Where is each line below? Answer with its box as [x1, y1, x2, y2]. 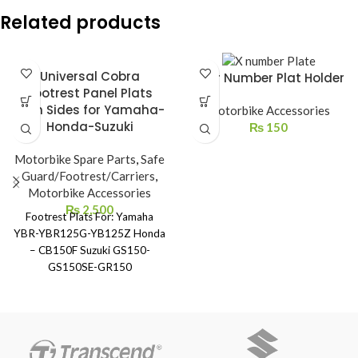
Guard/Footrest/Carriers [22, 169, 155, 183]
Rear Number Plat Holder [193, 69, 344, 86]
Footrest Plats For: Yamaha [26, 210, 153, 223]
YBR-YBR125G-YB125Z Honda [14, 227, 165, 240]
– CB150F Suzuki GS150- [29, 244, 150, 257]
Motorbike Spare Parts [14, 152, 136, 166]
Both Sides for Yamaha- [14, 101, 165, 118]
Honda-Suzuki [46, 118, 133, 135]
